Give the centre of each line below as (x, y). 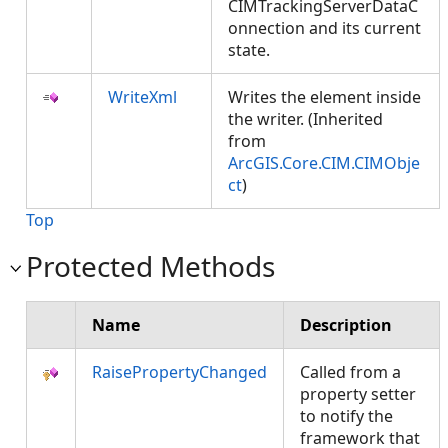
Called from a (350, 372)
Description (346, 325)
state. (253, 50)
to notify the (346, 416)
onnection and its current (324, 28)
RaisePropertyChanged (179, 372)
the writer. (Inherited (305, 119)
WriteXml (142, 97)
